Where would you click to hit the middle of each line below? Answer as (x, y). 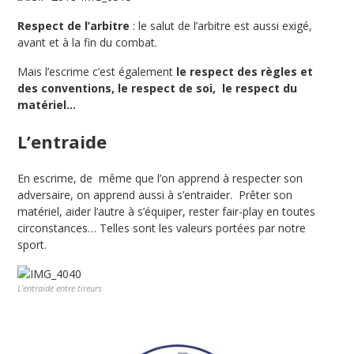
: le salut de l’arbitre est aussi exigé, (221, 25)
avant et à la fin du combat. (88, 42)
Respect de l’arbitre (74, 25)
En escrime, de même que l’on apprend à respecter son (160, 178)
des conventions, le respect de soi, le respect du (158, 88)
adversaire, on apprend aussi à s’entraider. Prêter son (155, 194)
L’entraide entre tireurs (60, 288)
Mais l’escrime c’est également (97, 71)
